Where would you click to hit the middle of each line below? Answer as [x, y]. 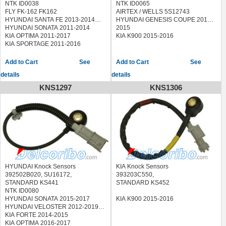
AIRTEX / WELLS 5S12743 [153, 12]
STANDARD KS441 [32, 182]
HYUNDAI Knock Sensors [41, 166]
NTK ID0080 [23, 190]
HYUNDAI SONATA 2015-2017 [47, 199]
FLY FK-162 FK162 [32, 12]
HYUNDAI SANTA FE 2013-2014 [50, 20]
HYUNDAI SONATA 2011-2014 [47, 28]
